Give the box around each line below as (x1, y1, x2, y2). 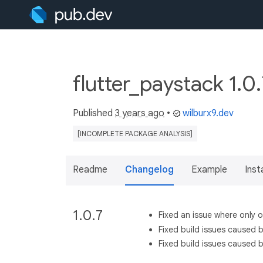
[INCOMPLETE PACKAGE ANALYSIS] (77, 129, 193, 138)
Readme (73, 164, 107, 176)
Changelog (125, 164, 174, 176)
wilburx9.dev (183, 107, 234, 119)
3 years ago (115, 107, 164, 119)
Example (191, 164, 227, 176)
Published (73, 107, 115, 119)
